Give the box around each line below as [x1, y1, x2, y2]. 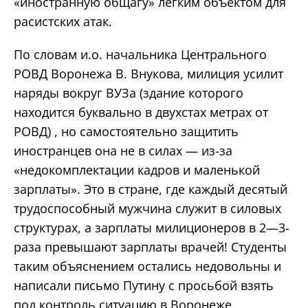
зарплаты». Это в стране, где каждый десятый [14, 180, 287, 197]
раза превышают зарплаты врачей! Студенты [14, 238, 287, 255]
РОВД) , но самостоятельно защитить [14, 122, 239, 140]
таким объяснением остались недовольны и [14, 257, 281, 274]
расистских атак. [14, 12, 112, 30]
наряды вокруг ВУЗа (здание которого [14, 84, 243, 101]
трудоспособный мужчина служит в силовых [14, 199, 281, 217]
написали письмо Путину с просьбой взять [14, 276, 274, 294]
